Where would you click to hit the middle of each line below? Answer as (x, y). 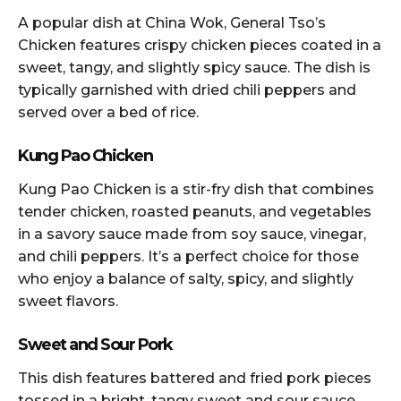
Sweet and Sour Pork (95, 344)
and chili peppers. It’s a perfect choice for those (188, 256)
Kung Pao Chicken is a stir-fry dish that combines (196, 189)
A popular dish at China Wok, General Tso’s (172, 22)
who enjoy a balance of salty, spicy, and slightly (186, 278)
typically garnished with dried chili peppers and (187, 90)
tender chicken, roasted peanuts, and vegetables (195, 211)
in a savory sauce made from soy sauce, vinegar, (192, 234)
